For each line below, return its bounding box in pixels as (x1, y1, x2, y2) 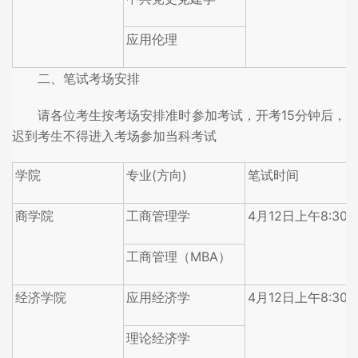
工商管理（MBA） (126, 248, 231, 265)
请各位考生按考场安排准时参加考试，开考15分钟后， (38, 106, 346, 123)
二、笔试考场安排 (38, 70, 140, 86)
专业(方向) (126, 166, 187, 183)
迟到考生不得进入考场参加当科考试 (12, 127, 217, 144)
